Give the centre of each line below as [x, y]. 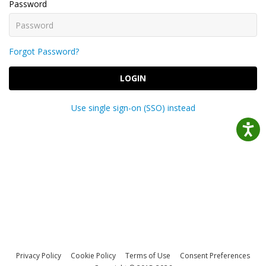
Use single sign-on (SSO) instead [133, 108]
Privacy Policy [39, 256]
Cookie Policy [93, 256]
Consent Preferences [215, 256]
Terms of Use [148, 256]
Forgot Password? [44, 51]
